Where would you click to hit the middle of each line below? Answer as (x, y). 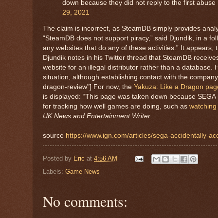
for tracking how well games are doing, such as (116, 107)
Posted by (58, 159)
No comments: (85, 201)
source (54, 136)
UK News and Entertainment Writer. (98, 116)
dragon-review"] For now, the (88, 87)
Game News (82, 171)
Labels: (54, 171)
